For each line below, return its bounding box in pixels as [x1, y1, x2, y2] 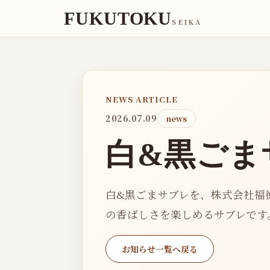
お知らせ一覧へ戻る [122, 242, 198, 255]
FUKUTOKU [64, 8, 172, 28]
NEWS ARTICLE [105, 93, 178, 105]
